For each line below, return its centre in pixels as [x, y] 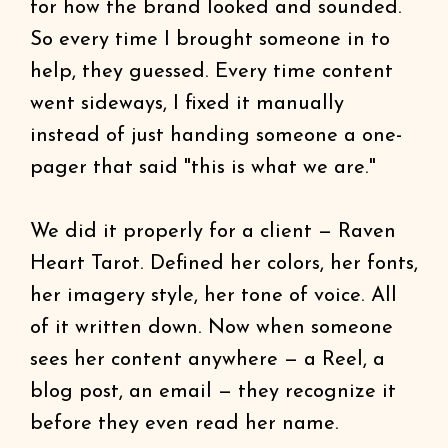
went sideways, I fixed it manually [187, 104]
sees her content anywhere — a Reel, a [207, 360]
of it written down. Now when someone [211, 328]
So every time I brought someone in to [210, 40]
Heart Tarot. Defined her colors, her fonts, [224, 264]
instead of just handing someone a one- [216, 136]
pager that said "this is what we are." [203, 168]
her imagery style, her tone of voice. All [213, 296]
